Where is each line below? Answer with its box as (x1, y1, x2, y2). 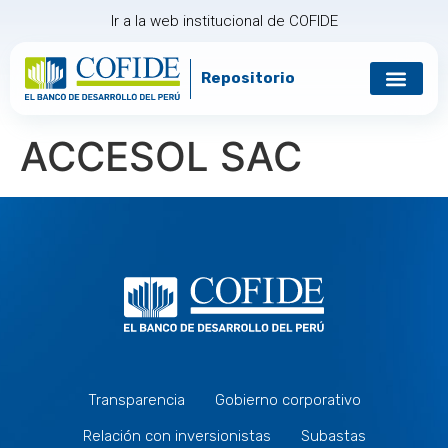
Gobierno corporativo (214, 390, 361, 409)
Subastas (300, 426, 366, 445)
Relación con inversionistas (82, 426, 271, 445)
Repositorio (201, 69, 296, 87)
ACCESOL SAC (20, 132, 302, 181)
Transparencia (87, 390, 185, 409)
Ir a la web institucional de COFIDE (110, 12, 338, 30)
